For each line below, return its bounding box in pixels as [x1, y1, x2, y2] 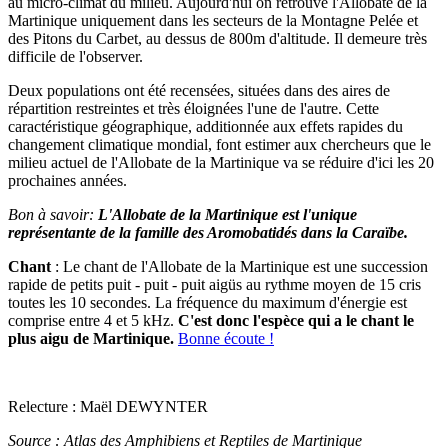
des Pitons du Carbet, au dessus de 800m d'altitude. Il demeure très [8, 29, 427, 47]
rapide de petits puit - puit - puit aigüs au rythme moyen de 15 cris [8, 275, 421, 293]
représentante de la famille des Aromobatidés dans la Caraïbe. [8, 223, 408, 241]
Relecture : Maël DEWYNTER [8, 397, 208, 415]
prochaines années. [8, 171, 127, 189]
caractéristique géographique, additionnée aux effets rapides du [8, 117, 403, 135]
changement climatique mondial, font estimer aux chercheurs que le [8, 135, 431, 153]
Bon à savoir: [8, 205, 98, 223]
